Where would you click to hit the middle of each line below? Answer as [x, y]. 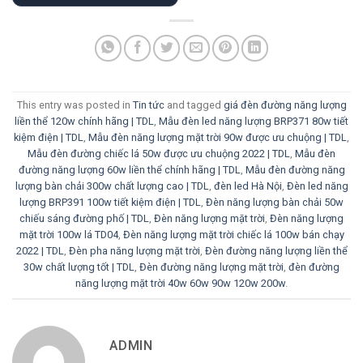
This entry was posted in [75, 105]
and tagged [194, 105]
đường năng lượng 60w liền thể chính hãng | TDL [129, 170]
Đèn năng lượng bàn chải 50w [275, 203]
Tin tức [148, 105]
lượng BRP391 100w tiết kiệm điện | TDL [110, 203]
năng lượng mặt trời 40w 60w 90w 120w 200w [180, 284]
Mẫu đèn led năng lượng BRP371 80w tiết [254, 122]
